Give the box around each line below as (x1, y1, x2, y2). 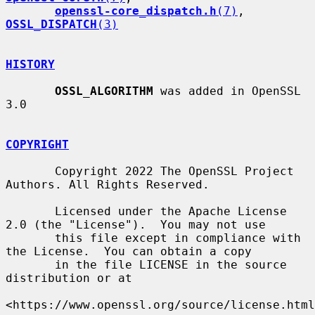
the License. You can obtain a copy (6, 244, 252, 258)
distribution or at (6, 271, 132, 285)
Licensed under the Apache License (6, 204, 55, 218)
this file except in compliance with (6, 231, 55, 245)
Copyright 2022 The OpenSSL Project (6, 164, 55, 178)
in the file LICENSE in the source (6, 257, 55, 271)
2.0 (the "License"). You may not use (6, 217, 266, 231)
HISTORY (6, 57, 55, 71)
